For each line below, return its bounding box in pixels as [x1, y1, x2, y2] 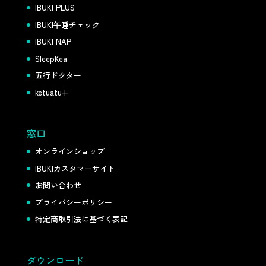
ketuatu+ [34, 86, 68, 98]
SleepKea [34, 52, 67, 64]
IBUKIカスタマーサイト [34, 162, 115, 174]
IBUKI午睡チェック [34, 18, 100, 30]
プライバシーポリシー [34, 196, 112, 208]
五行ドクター [34, 69, 81, 81]
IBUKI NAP [34, 36, 71, 47]
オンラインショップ [34, 145, 104, 157]
